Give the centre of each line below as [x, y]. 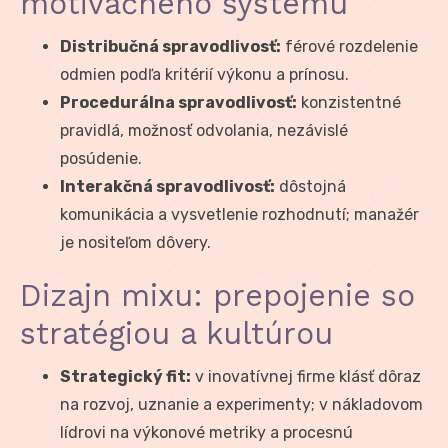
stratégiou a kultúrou [176, 333]
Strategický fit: [125, 376]
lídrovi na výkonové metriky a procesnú [206, 432]
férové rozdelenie [349, 46]
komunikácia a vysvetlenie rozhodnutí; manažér [239, 214]
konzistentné [349, 102]
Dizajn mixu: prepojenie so [217, 295]
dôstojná [310, 186]
